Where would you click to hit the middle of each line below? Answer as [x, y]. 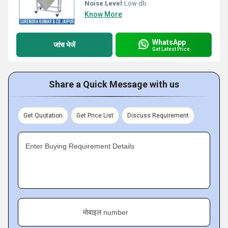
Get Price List [95, 116]
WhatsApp [169, 42]
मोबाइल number [106, 212]
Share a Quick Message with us [114, 84]
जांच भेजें [64, 45]
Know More [103, 14]
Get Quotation [43, 116]
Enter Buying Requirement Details [80, 146]
